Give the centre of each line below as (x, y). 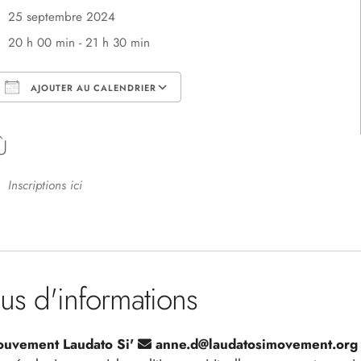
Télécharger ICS (48, 118)
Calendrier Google (246, 118)
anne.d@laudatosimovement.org (254, 344)
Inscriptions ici (45, 186)
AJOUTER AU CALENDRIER (91, 88)
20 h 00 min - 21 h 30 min (79, 43)
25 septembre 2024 (69, 17)
